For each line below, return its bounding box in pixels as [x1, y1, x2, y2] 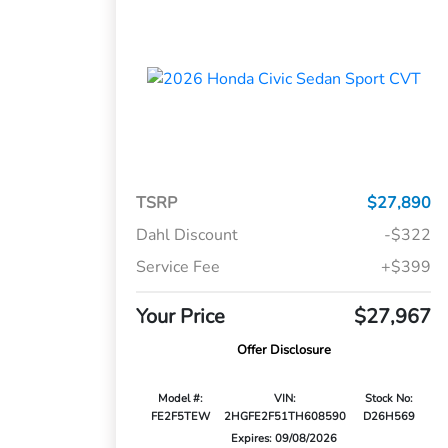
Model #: [157, 391, 203, 407]
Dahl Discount [136, 224, 239, 247]
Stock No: [364, 391, 413, 407]
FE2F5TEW [150, 409, 210, 425]
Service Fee [136, 256, 221, 279]
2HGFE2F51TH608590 [224, 409, 347, 425]
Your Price [136, 303, 226, 331]
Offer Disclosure [236, 341, 331, 360]
